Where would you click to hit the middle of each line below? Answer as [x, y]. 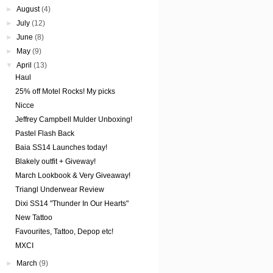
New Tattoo [34, 218]
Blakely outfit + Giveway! [55, 162]
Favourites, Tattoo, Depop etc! [64, 232]
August [28, 9]
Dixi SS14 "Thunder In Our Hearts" [72, 204]
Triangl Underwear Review [59, 190]
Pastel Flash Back [44, 134]
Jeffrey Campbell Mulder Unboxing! [73, 120]
